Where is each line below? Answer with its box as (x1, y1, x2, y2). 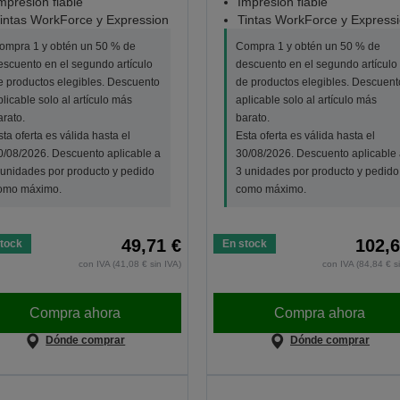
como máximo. (235, 183, 306, 196)
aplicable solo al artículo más (235, 94, 377, 107)
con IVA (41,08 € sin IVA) (78, 259, 181, 270)
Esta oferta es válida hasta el (235, 129, 375, 143)
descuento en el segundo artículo (235, 58, 397, 71)
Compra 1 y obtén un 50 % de (235, 40, 380, 54)
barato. (235, 112, 270, 125)
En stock (221, 237, 267, 251)
